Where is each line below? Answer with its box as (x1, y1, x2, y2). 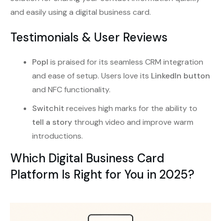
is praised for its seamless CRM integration (48, 57, 203, 68)
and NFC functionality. (32, 84, 110, 95)
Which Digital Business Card (10, 150, 164, 166)
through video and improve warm (72, 117, 193, 128)
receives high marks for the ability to (64, 103, 197, 114)
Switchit (32, 103, 64, 114)
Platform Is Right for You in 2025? (10, 167, 194, 183)
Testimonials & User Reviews (10, 30, 168, 45)
